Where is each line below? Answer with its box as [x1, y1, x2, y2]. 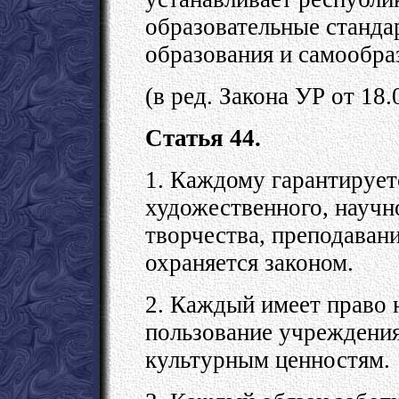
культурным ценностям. [145, 346, 390, 373]
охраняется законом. [145, 248, 354, 276]
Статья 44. [145, 124, 261, 151]
